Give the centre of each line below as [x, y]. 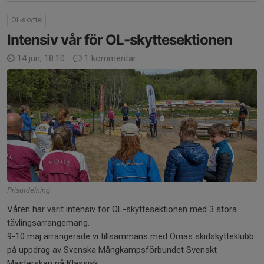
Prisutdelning [29, 190]
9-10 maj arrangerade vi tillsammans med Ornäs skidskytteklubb [131, 236]
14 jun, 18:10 [41, 58]
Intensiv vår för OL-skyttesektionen [120, 39]
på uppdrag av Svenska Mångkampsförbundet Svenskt [112, 250]
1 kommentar [109, 58]
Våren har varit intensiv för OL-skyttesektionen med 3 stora [122, 209]
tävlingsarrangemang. [48, 222]
